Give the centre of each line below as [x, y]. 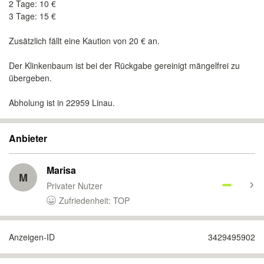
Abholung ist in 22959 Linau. [62, 103]
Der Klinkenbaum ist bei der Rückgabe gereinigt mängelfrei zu [124, 65]
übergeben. [30, 78]
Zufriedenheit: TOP [94, 200]
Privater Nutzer [75, 186]
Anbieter [28, 138]
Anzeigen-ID [32, 237]
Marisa [61, 170]
